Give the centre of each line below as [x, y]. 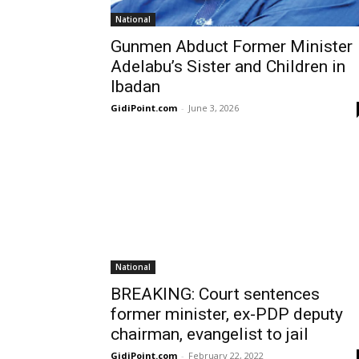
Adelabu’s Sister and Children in [228, 67]
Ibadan [135, 87]
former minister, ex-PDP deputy [227, 314]
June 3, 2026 [214, 108]
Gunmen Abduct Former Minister [232, 46]
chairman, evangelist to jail [210, 334]
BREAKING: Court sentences [215, 294]
